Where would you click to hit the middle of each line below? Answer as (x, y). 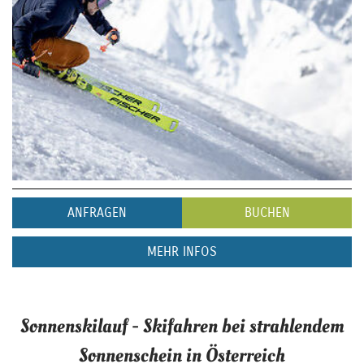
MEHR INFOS (182, 251)
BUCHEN (267, 212)
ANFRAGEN (97, 212)
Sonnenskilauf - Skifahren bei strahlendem (182, 326)
